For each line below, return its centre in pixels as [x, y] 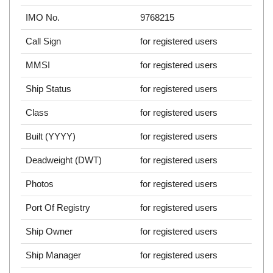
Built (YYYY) [51, 136]
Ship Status [49, 89]
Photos [40, 184]
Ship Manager [54, 255]
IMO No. [43, 18]
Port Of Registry [58, 208]
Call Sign [44, 41]
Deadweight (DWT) [64, 160]
